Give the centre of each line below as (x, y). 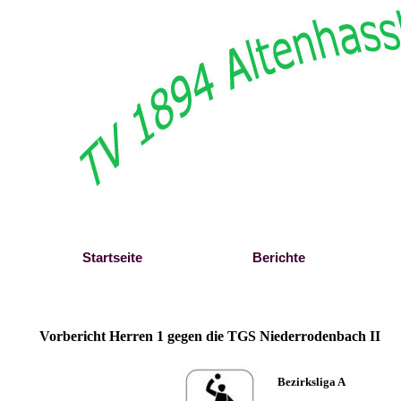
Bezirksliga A (315, 382)
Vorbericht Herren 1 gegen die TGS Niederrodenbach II (209, 336)
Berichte (278, 258)
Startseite (112, 258)
